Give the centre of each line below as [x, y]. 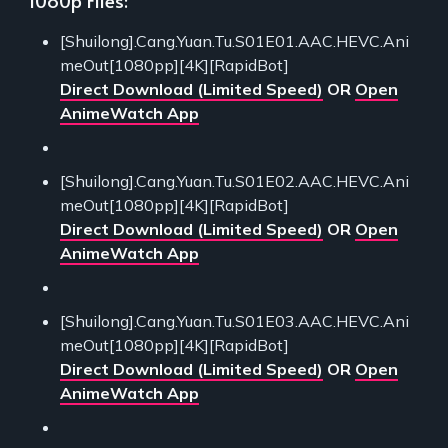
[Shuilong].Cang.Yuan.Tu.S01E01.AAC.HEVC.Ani [234, 40]
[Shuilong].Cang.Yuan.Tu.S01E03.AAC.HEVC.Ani [234, 320]
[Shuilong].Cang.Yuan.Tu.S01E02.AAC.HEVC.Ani [234, 180]
